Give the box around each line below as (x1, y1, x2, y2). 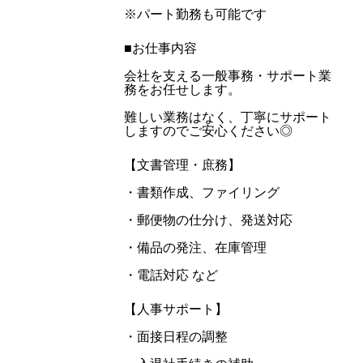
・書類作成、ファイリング (123, 186, 280, 199)
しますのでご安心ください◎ (123, 124, 293, 138)
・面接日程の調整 (123, 330, 228, 344)
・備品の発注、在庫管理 (123, 241, 267, 254)
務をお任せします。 (123, 83, 241, 96)
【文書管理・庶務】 (123, 158, 241, 172)
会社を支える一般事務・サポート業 (123, 69, 331, 83)
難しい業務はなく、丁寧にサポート (123, 110, 331, 124)
